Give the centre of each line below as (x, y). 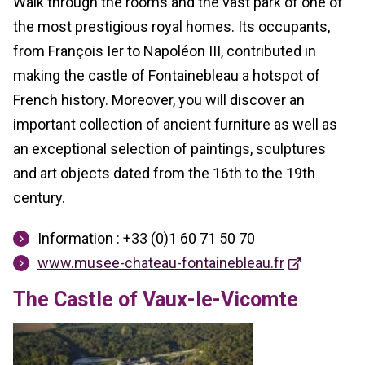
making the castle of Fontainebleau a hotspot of (167, 76)
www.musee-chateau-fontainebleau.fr (161, 263)
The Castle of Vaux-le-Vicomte (156, 300)
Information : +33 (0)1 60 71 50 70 (146, 239)
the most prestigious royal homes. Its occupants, (172, 27)
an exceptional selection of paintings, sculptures (169, 149)
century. (39, 198)
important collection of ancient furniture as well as (175, 125)
